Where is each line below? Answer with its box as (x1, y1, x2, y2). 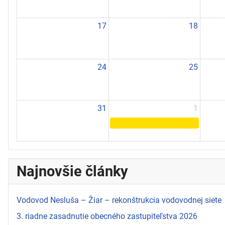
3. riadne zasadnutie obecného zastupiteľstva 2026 (17, 211, 197, 221)
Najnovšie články (17, 162, 128, 180)
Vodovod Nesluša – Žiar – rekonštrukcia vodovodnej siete (17, 195, 221, 205)
